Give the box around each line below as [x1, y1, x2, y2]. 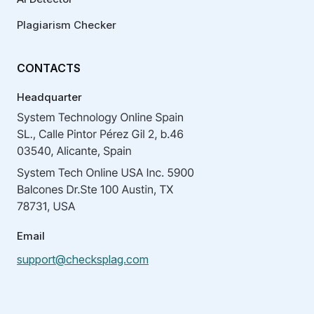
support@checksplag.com [17, 252, 149, 266]
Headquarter [17, 90, 82, 104]
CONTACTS [17, 60, 81, 75]
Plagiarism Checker [17, 18, 116, 32]
